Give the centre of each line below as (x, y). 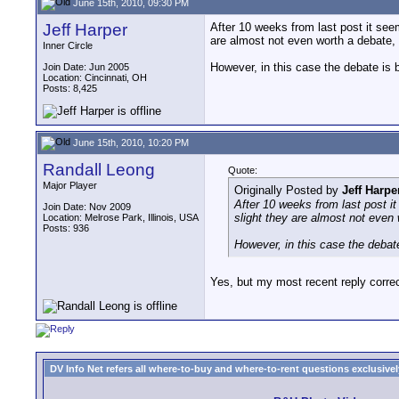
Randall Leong (99, 170)
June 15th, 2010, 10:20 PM (130, 142)
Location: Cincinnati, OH (95, 77)
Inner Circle (68, 45)
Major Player (70, 185)
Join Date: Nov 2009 (87, 207)
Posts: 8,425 (70, 88)
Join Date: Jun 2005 (86, 67)
